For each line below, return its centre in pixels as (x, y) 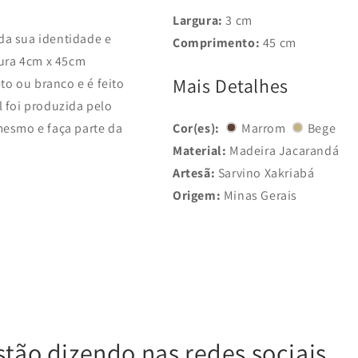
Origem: (197, 195)
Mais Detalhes (231, 85)
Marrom (264, 128)
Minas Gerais (259, 195)
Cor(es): (196, 128)
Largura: (198, 20)
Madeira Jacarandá (283, 150)
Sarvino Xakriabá (265, 173)
